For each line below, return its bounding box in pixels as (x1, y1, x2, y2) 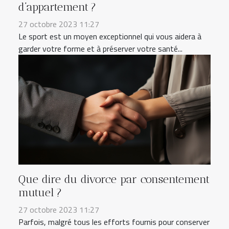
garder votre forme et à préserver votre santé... (18, 42, 182, 55)
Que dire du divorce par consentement (18, 173, 210, 186)
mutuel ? (18, 186, 62, 199)
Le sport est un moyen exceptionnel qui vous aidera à (18, 30, 201, 43)
